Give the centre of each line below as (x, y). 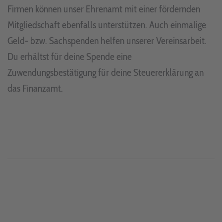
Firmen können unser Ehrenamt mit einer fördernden (104, 9)
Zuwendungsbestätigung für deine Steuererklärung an (106, 72)
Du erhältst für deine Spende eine (70, 56)
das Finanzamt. (35, 88)
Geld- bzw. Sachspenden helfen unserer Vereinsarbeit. (107, 40)
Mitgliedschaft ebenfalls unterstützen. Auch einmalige (107, 25)
